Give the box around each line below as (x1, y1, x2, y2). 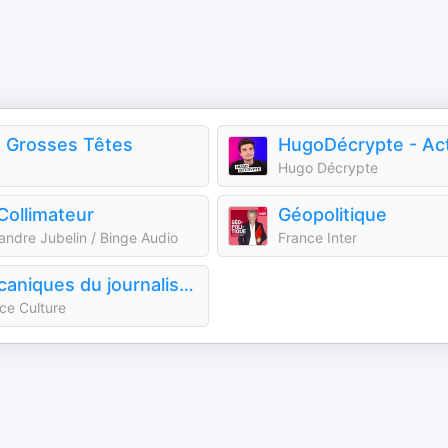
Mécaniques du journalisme (179, 274, 194, 295)
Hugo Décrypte (278, 159, 378, 176)
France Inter (278, 229, 357, 246)
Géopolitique (278, 204, 387, 225)
